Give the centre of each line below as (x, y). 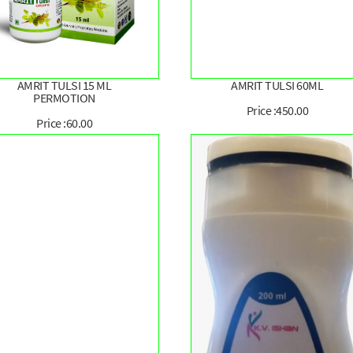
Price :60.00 (65, 123)
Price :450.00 (277, 111)
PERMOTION (64, 98)
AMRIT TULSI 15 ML (64, 85)
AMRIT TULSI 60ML (277, 85)
